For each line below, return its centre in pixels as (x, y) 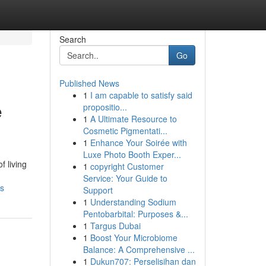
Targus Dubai (115, 226)
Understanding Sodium (133, 202)
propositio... (105, 107)
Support (98, 190)
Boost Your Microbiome (134, 237)
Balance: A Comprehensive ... (139, 249)
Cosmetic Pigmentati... (125, 131)
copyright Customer (127, 166)
